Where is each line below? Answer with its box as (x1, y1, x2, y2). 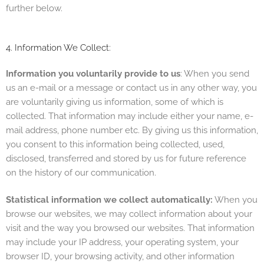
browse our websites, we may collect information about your (6, 209, 252, 220)
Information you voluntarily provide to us (6, 68, 180, 79)
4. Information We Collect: (6, 42, 111, 53)
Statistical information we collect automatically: (6, 194, 213, 206)
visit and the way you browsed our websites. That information (6, 223, 255, 234)
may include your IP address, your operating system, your (6, 237, 239, 248)
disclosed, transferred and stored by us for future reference (6, 153, 246, 164)
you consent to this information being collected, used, (6, 138, 225, 150)
